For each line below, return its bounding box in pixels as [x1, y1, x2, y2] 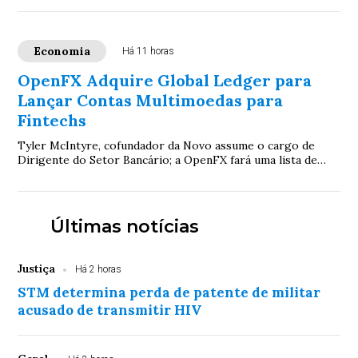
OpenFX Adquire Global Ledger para [18, 70, 312, 91]
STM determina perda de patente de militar [18, 284, 321, 302]
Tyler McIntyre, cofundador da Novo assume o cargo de [18, 138, 316, 153]
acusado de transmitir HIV [18, 301, 202, 320]
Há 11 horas [122, 46, 175, 58]
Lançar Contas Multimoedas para [18, 90, 284, 111]
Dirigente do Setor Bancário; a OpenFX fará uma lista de [18, 153, 318, 168]
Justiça [18, 261, 56, 276]
